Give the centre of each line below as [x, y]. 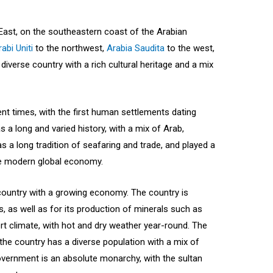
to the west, [190, 48]
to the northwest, [70, 48]
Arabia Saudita [136, 48]
